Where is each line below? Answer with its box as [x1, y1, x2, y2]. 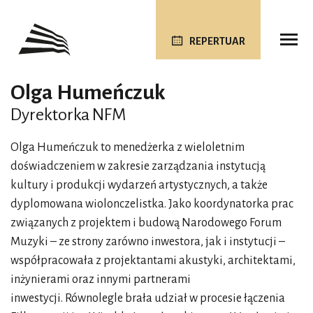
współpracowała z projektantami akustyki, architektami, [10, 254, 296, 267]
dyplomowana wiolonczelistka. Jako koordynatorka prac [10, 198, 293, 210]
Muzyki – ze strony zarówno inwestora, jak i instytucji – [10, 235, 285, 248]
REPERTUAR [189, 36, 245, 47]
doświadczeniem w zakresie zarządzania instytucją [10, 160, 265, 173]
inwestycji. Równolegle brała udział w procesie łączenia [10, 292, 285, 305]
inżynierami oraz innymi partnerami [10, 273, 191, 286]
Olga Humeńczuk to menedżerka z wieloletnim [10, 141, 245, 154]
